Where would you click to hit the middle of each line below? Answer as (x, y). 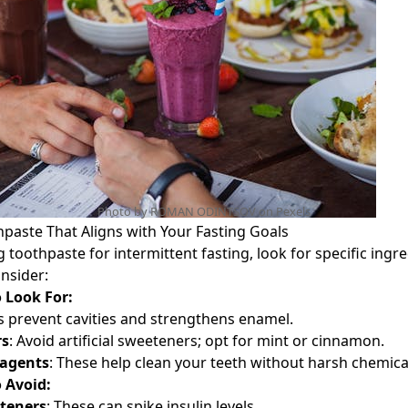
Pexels (293, 211)
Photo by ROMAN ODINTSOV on (187, 211)
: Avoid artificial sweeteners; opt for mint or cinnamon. (197, 341)
